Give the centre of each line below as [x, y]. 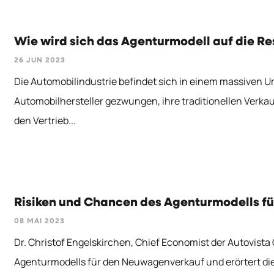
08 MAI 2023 [40, 222]
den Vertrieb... [45, 121]
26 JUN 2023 [40, 61]
